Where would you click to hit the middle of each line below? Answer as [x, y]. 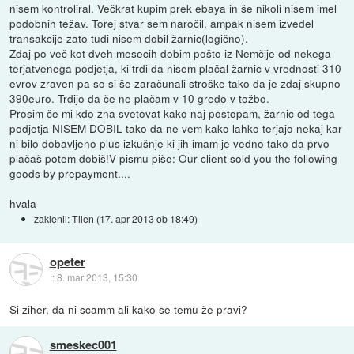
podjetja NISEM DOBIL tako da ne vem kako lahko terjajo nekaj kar [176, 128]
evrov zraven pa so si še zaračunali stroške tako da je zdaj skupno [175, 83]
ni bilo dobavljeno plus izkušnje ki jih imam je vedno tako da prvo [170, 143]
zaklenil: [53, 218]
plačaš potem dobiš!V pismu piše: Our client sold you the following [174, 158]
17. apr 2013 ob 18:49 [147, 218]
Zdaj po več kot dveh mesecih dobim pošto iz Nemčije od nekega [171, 53]
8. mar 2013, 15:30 [97, 277]
